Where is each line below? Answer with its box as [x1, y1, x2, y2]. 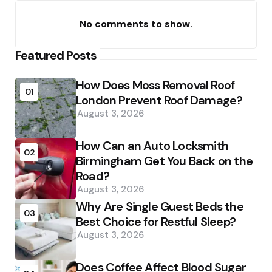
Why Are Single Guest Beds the [76, 199, 243, 215]
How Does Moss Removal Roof [76, 77, 235, 93]
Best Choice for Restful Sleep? [76, 214, 236, 230]
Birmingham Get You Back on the [76, 153, 253, 169]
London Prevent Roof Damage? [76, 92, 243, 109]
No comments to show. [80, 18, 192, 31]
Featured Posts [15, 47, 97, 64]
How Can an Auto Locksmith [76, 138, 228, 154]
